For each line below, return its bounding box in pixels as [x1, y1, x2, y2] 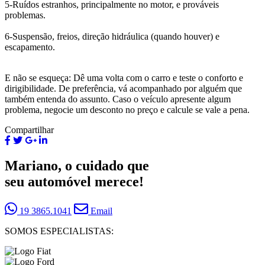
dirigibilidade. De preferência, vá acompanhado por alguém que [5, 83, 242, 94]
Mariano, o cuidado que [5, 158, 149, 174]
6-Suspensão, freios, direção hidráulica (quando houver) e [5, 31, 219, 42]
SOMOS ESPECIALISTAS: [5, 226, 114, 237]
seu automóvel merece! [5, 174, 144, 190]
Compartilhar [5, 125, 54, 135]
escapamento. [5, 42, 55, 53]
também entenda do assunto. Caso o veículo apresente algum [5, 94, 231, 105]
